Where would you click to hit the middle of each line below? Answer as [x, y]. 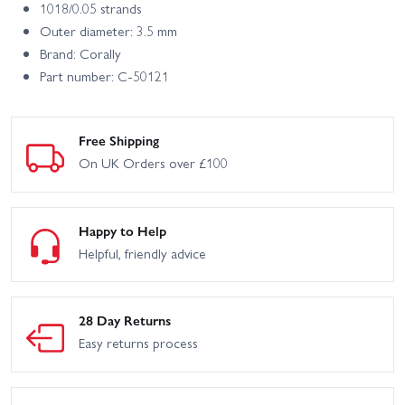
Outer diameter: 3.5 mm [108, 31]
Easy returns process [138, 343]
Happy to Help [122, 230]
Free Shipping [119, 141]
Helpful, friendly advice [142, 253]
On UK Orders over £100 [153, 163]
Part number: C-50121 [104, 76]
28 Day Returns [125, 320]
